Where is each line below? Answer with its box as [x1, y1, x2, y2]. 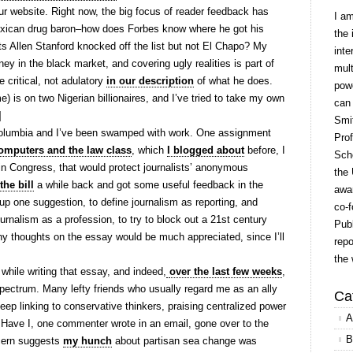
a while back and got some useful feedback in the [34, 179, 263, 191]
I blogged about [167, 144, 244, 156]
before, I [244, 144, 285, 156]
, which [132, 144, 167, 156]
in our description [106, 75, 194, 87]
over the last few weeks [169, 266, 282, 277]
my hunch [63, 335, 112, 347]
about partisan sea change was [112, 335, 257, 347]
